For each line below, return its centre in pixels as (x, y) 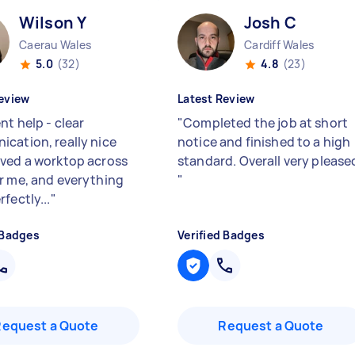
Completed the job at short (266, 123)
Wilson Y (53, 23)
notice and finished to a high (264, 142)
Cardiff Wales (279, 45)
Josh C (270, 23)
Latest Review (216, 99)
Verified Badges (221, 235)
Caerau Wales (55, 45)
